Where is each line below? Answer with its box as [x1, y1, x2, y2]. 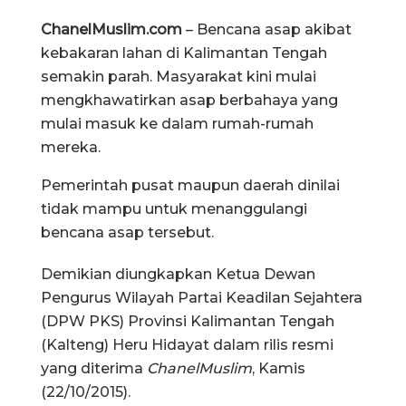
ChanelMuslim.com [41, 20, 182, 38]
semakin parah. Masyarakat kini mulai [41, 67, 316, 85]
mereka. [41, 138, 101, 156]
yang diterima [41, 359, 143, 377]
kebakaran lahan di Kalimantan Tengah [41, 43, 327, 62]
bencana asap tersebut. [41, 223, 214, 241]
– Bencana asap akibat [182, 20, 352, 38]
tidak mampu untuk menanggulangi [41, 199, 307, 217]
